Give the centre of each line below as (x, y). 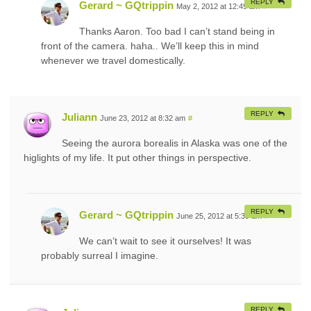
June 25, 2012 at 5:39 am (219, 216)
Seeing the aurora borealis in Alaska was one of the (175, 143)
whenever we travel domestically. (113, 60)
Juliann (79, 117)
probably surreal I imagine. (100, 255)
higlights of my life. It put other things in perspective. (137, 157)
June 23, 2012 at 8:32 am (143, 118)
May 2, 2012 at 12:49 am (218, 6)
